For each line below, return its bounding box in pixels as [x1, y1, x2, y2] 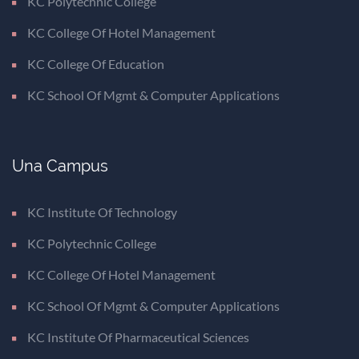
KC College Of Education [27, 55, 164, 71]
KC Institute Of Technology [27, 204, 177, 220]
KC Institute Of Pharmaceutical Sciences [27, 329, 249, 345]
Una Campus [12, 155, 108, 175]
